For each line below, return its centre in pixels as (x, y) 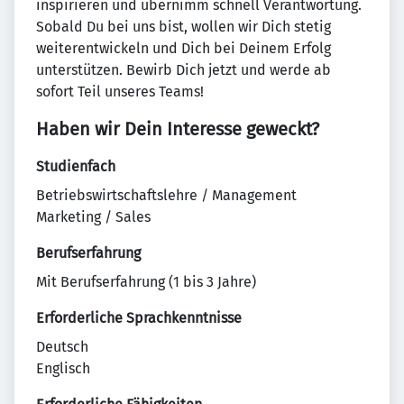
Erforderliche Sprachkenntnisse (139, 318)
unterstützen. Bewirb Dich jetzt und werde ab (184, 70)
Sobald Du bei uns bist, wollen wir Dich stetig (184, 27)
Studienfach (76, 167)
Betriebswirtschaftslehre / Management (166, 196)
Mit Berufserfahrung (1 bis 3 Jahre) (146, 282)
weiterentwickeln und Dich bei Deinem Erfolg (184, 49)
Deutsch (62, 347)
